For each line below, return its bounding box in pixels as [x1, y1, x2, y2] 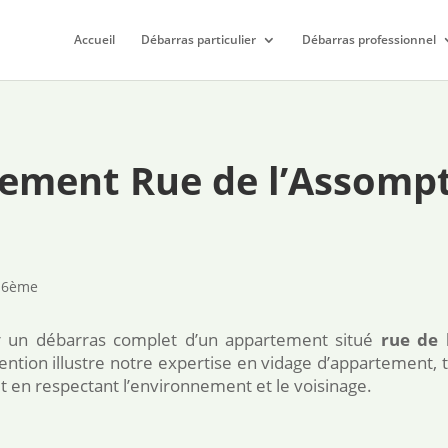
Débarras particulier [141, 31, 256, 48]
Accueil [74, 31, 115, 48]
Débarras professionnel [302, 31, 436, 48]
